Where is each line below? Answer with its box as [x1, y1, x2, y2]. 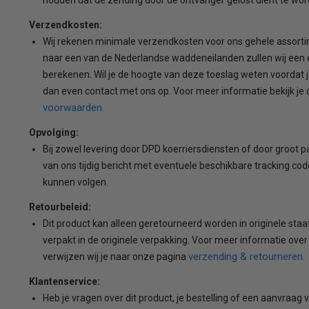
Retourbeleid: [28, 201, 91, 212]
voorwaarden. [42, 101, 104, 114]
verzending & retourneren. [188, 250, 305, 263]
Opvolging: [28, 126, 79, 138]
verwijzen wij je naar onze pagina [42, 250, 188, 262]
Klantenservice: [28, 275, 100, 287]
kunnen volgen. [42, 176, 108, 188]
